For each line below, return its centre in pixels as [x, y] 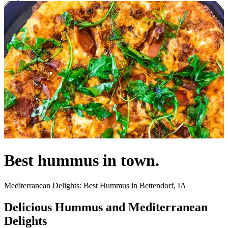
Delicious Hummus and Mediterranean [106, 207]
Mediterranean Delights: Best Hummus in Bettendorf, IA [95, 185]
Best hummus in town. [82, 161]
